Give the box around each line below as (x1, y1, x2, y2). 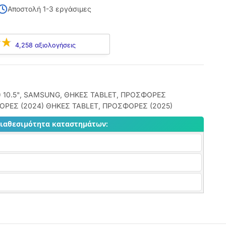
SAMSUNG (23, 90, 60, 99)
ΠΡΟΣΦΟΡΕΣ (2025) (102, 101, 173, 110)
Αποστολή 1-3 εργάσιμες (7, 5, 91, 13)
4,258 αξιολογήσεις (15, 41, 76, 49)
